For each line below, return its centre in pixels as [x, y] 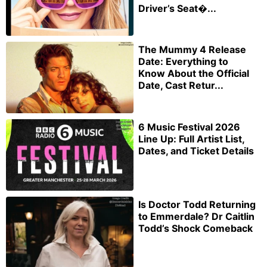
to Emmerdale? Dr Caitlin [196, 216]
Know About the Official [194, 74]
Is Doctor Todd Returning [197, 204]
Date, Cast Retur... [181, 86]
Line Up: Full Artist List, [191, 139]
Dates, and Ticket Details [196, 151]
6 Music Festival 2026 [189, 127]
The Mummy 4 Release [192, 50]
